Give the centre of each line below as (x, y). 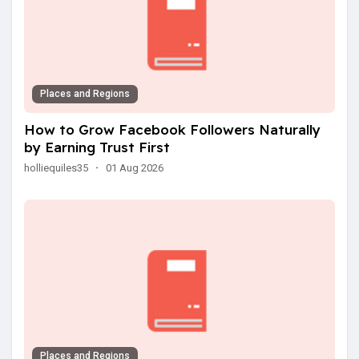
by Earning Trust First (97, 147)
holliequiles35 (56, 168)
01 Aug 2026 (135, 168)
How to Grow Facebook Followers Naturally (172, 130)
